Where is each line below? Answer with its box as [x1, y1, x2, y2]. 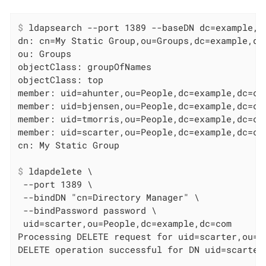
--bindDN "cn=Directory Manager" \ [18, 191, 200, 204]
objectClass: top [18, 74, 104, 86]
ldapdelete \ [23, 165, 93, 178]
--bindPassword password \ [18, 204, 157, 217]
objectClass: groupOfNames [18, 61, 152, 73]
